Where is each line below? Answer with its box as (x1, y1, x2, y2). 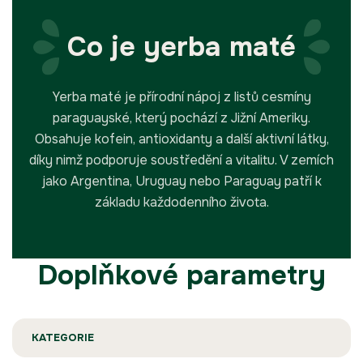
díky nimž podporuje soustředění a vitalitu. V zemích (29, 152, 334, 169)
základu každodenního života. (94, 194, 269, 211)
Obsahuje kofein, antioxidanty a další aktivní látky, (34, 130, 329, 148)
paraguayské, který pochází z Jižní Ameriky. (53, 109, 310, 127)
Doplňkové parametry (37, 258, 326, 293)
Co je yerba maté (67, 29, 296, 65)
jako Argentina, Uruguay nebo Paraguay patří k (41, 173, 322, 190)
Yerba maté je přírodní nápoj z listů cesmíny (52, 88, 311, 106)
